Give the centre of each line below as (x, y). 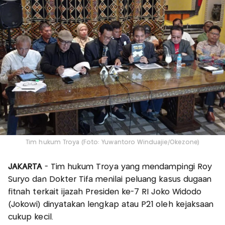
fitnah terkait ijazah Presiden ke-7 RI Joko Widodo (105, 192)
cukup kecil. (31, 217)
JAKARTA (25, 167)
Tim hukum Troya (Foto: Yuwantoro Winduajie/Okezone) (113, 143)
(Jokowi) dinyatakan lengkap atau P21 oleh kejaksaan (111, 205)
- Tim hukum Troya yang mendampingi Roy (127, 167)
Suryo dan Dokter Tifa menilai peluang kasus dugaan (110, 180)
